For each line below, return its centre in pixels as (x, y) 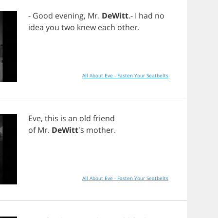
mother (100, 130)
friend (104, 118)
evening (69, 16)
